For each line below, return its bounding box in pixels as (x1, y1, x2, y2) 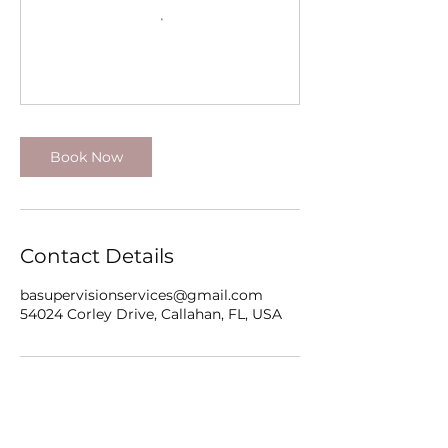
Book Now (49, 148, 123, 166)
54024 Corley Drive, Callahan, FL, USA (20, 305, 282, 323)
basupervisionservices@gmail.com (20, 286, 263, 304)
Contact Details (20, 244, 174, 268)
